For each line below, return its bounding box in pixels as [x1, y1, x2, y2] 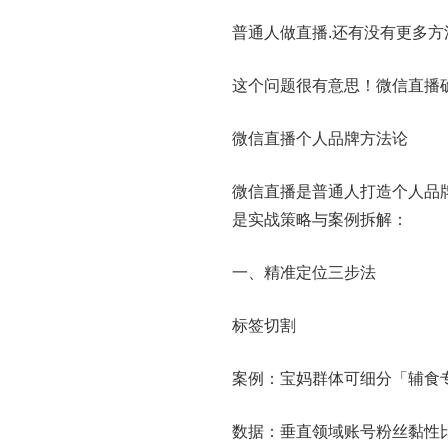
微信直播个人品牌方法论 [232, 130, 408, 148]
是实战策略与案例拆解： [232, 211, 408, 229]
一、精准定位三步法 [232, 264, 376, 282]
